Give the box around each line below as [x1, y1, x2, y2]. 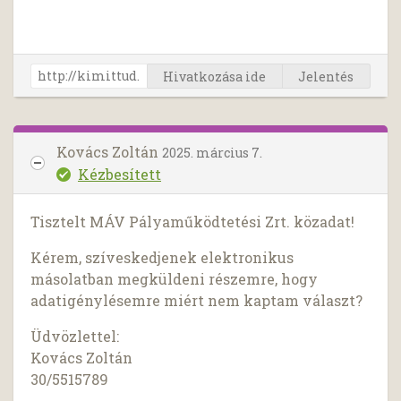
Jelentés [298, 67, 354, 85]
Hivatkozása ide [163, 67, 267, 85]
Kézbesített [78, 164, 161, 183]
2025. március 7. [162, 143, 262, 161]
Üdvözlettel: [30, 327, 120, 346]
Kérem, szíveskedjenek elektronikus [30, 248, 294, 268]
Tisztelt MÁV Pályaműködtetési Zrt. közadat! [30, 212, 355, 232]
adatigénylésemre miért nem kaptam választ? [30, 291, 363, 311]
